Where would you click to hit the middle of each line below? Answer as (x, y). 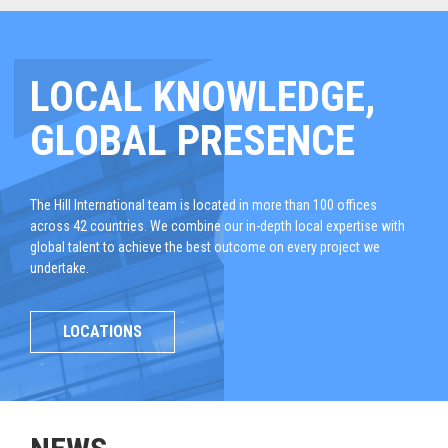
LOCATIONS (102, 331)
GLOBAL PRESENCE (192, 140)
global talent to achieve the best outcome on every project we (205, 247)
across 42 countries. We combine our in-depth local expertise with (217, 226)
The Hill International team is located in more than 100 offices (203, 205)
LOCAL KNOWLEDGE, (202, 96)
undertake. (59, 268)
